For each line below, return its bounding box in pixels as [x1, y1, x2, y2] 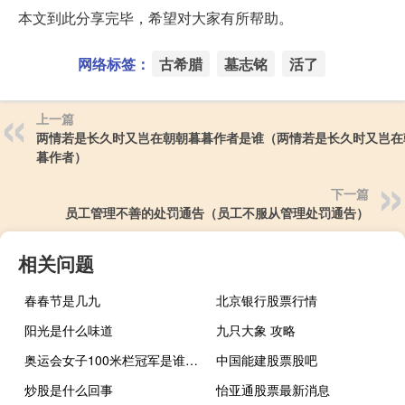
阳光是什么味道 [24, 321, 113, 340]
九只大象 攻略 [216, 321, 297, 340]
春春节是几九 [24, 291, 100, 310]
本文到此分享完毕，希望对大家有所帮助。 [18, 7, 293, 29]
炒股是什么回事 [24, 381, 113, 400]
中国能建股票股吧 [216, 351, 318, 370]
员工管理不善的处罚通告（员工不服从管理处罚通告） [65, 203, 369, 222]
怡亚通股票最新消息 [216, 381, 331, 400]
